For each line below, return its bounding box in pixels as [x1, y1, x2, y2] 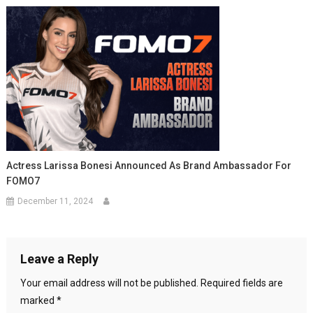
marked [20, 295, 57, 306]
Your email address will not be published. [20, 277, 198, 289]
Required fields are [200, 277, 283, 289]
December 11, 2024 [17, 196, 94, 206]
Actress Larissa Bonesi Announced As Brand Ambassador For [6, 160, 292, 171]
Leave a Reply [20, 252, 99, 266]
